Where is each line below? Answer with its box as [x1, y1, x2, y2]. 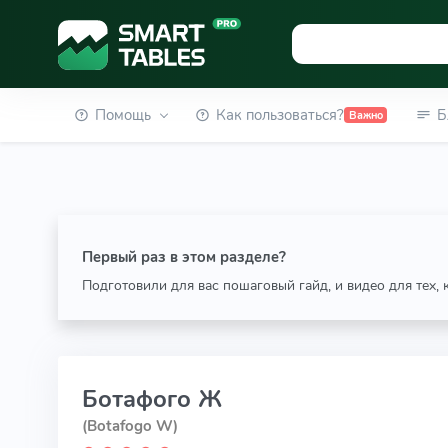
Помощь [94, 105, 151, 125]
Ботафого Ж [81, 383, 222, 415]
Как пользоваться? [216, 105, 345, 125]
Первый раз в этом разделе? [81, 247, 286, 267]
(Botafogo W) [81, 416, 178, 436]
